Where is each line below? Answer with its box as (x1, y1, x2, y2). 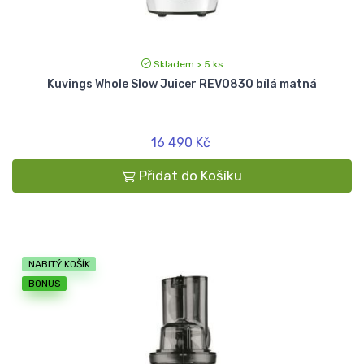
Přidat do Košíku (139, 167, 242, 184)
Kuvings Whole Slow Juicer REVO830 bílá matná (47, 77, 317, 92)
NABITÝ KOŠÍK (28, 258, 90, 270)
